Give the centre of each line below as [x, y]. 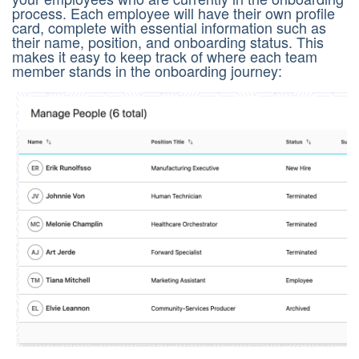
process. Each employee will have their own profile [173, 13]
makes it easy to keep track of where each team [165, 56]
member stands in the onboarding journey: [147, 71]
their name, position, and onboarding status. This [168, 42]
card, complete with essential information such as [169, 28]
